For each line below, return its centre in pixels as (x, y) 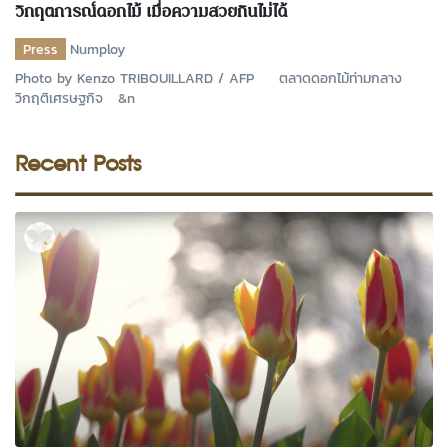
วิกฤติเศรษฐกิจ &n (75, 97)
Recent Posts (78, 161)
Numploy (97, 48)
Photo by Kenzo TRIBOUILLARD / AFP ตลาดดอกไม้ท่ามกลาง (208, 77)
